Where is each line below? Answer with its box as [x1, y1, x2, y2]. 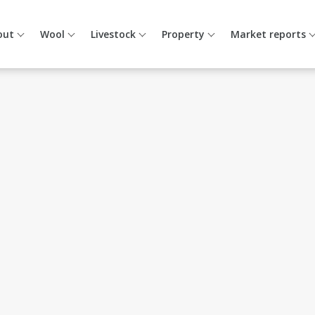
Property [162, 27, 205, 41]
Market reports [231, 27, 306, 41]
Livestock [91, 27, 136, 41]
